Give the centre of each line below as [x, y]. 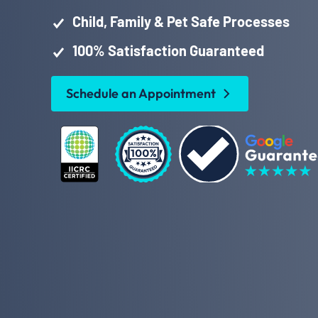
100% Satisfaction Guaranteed [168, 50]
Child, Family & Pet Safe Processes [181, 21]
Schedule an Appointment [141, 93]
